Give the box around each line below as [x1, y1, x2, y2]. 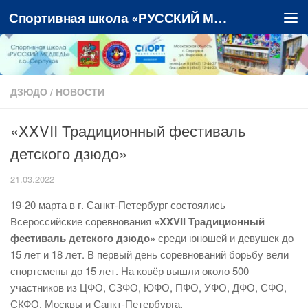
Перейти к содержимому [19, 13, 153, 29]
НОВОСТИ [56, 85, 104, 99]
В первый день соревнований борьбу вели [87, 247, 289, 262]
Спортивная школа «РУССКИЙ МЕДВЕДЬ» [213, 8, 227, 27]
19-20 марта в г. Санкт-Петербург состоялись [10, 197, 225, 212]
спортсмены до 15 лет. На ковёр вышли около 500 [10, 263, 249, 278]
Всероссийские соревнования [10, 214, 154, 229]
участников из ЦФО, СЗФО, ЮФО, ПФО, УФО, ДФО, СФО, [10, 280, 287, 295]
